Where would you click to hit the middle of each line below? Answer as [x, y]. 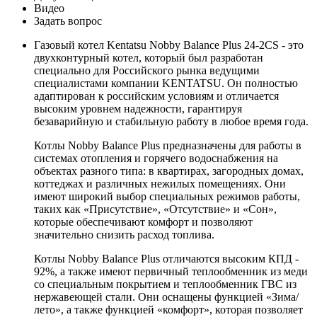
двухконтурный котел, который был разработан [149, 57]
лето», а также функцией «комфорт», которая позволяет [168, 309]
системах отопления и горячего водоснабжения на [156, 158]
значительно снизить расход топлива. [124, 234]
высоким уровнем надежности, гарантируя [138, 108]
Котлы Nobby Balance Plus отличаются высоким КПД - [166, 258]
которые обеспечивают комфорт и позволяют [143, 221]
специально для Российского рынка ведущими [147, 70]
